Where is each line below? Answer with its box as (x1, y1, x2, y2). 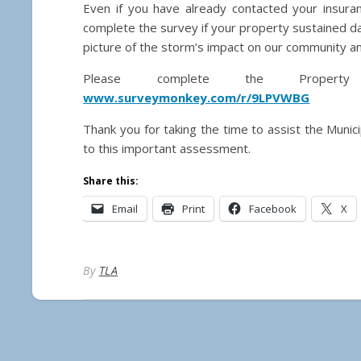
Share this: (83, 173, 139, 188)
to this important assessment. (83, 139, 251, 156)
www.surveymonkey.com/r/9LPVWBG (83, 89, 310, 106)
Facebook (249, 201, 297, 216)
